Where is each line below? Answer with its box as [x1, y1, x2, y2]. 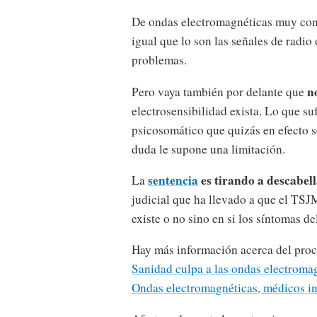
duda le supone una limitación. [132, 140, 285, 157]
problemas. [132, 52, 187, 69]
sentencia [148, 171, 198, 189]
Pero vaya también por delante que [132, 83, 307, 100]
